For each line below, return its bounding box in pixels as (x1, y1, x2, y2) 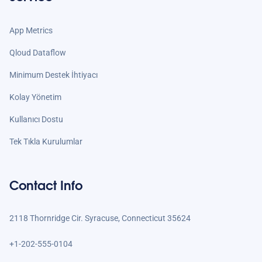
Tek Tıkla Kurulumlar (9, 137, 82, 147)
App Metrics (9, 26, 53, 36)
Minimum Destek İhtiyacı (9, 70, 98, 80)
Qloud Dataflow (9, 48, 66, 58)
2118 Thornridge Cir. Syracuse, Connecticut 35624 (9, 213, 191, 223)
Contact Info (9, 174, 82, 194)
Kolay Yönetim (9, 92, 61, 102)
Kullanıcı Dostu (9, 115, 63, 125)
